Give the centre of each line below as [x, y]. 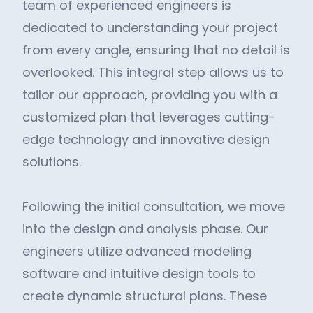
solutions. [52, 162]
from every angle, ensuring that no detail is [156, 50]
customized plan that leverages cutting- [149, 117]
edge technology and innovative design [146, 139]
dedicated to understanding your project [150, 28]
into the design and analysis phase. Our [145, 229]
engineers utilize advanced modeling [137, 251]
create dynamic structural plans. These [145, 296]
